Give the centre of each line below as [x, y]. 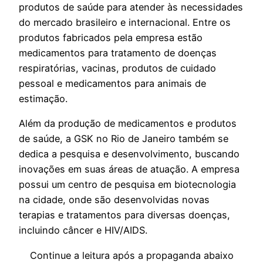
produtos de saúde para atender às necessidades [131, 7]
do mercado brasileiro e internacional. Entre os [125, 23]
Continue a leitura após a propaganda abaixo [131, 255]
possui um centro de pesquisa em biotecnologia [127, 185]
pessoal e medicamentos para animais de [112, 84]
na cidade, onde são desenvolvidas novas [114, 200]
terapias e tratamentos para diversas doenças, [124, 215]
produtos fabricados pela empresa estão [111, 38]
